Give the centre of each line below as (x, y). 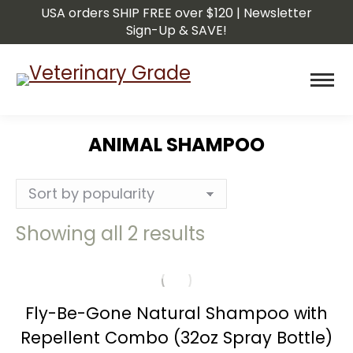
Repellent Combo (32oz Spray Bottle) (176, 338)
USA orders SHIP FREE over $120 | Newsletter (176, 13)
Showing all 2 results (110, 234)
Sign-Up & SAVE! (176, 30)
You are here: (238, 175)
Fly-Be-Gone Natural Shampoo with (176, 313)
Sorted (235, 233)
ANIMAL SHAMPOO (176, 145)
